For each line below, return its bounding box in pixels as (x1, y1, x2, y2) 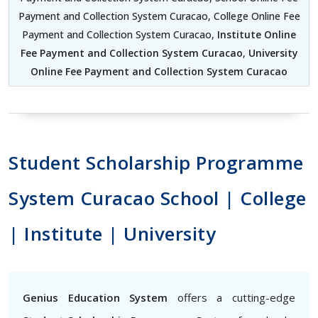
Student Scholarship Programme (9, 150, 304, 175)
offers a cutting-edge (168, 290, 296, 305)
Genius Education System (23, 290, 168, 305)
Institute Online (214, 28, 296, 41)
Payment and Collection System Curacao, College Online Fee (18, 9, 300, 23)
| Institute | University (9, 221, 216, 246)
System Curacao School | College (9, 185, 307, 211)
